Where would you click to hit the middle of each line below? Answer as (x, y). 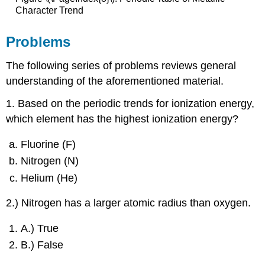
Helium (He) (49, 178)
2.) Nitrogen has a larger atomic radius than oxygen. (129, 203)
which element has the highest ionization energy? (122, 119)
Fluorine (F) (49, 144)
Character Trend (49, 10)
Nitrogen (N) (50, 161)
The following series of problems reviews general (121, 65)
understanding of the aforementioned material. (115, 81)
